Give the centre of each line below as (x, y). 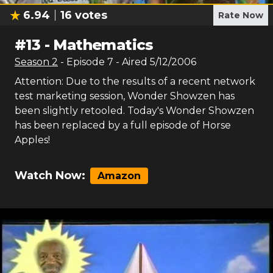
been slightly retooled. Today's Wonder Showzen (134, 111)
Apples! (32, 140)
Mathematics (103, 45)
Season (33, 62)
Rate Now (241, 15)
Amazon (119, 176)
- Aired (130, 62)
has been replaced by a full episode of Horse (123, 125)
